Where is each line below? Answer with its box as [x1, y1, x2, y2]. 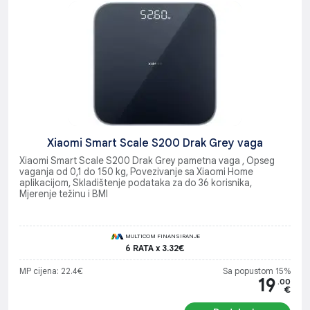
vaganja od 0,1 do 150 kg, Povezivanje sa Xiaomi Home [19, 165, 253, 178]
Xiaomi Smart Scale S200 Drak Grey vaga [47, 136, 263, 150]
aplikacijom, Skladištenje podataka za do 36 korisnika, [19, 176, 252, 189]
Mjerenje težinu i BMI [19, 188, 108, 200]
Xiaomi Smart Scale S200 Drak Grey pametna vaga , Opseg [19, 154, 275, 167]
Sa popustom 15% [223, 265, 291, 276]
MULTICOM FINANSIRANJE [124, 232, 200, 239]
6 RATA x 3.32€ [125, 242, 185, 253]
